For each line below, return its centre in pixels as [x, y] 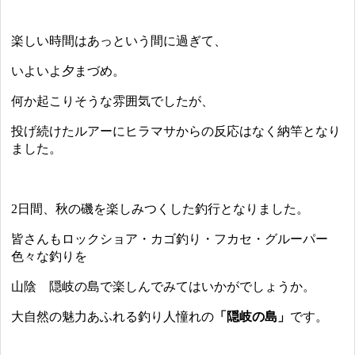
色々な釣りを [50, 257]
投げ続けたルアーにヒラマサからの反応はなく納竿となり [176, 132]
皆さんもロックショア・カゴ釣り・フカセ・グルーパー [170, 239]
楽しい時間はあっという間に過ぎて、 [119, 41]
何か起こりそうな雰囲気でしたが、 [113, 101]
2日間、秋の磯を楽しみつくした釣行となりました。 [160, 209]
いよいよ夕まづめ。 [69, 71]
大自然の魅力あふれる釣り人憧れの [113, 317]
